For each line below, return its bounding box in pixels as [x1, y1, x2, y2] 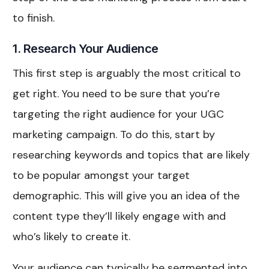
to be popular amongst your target [13, 168, 190, 183]
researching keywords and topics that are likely [13, 147, 250, 162]
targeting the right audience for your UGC [13, 106, 225, 121]
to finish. [13, 10, 55, 25]
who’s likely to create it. [13, 229, 131, 244]
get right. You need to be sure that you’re [13, 86, 220, 101]
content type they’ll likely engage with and [13, 208, 226, 223]
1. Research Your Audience [13, 41, 159, 56]
